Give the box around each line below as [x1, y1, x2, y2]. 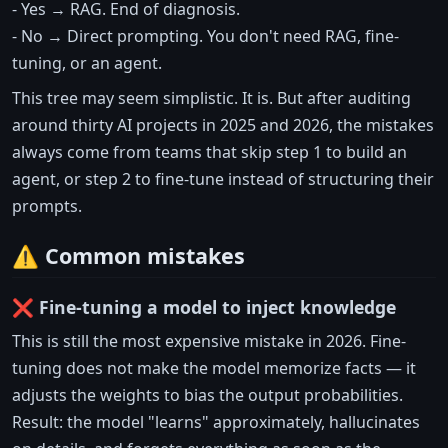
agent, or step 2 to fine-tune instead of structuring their [12, 168, 434, 191]
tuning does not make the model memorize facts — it [12, 357, 416, 380]
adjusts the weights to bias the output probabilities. [12, 384, 403, 407]
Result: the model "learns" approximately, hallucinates [12, 411, 420, 434]
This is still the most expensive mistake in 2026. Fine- [12, 330, 406, 353]
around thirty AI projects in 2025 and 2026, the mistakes [12, 114, 434, 137]
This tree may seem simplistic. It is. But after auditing [12, 87, 411, 110]
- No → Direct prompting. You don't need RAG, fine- [12, 25, 399, 48]
